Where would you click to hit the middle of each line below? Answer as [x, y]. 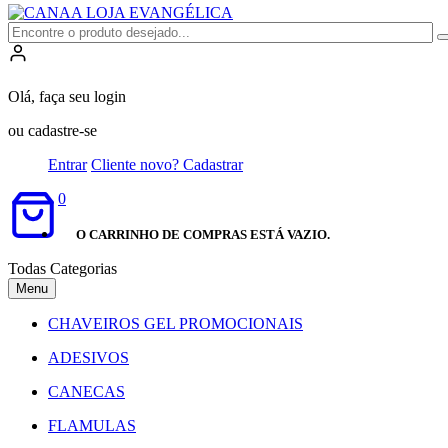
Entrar [67, 164]
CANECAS [86, 392]
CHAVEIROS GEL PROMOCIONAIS [175, 324]
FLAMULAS [92, 426]
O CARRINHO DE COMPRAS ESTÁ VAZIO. [203, 234]
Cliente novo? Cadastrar [167, 164]
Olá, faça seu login [67, 96]
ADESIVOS [88, 358]
